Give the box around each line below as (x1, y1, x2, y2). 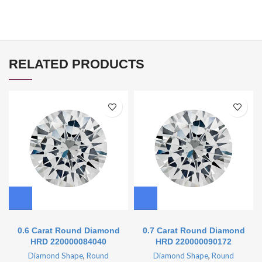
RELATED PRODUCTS (9, 57, 144, 72)
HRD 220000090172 (156, 237, 232, 247)
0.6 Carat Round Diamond (17, 226, 120, 236)
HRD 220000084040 (30, 237, 106, 247)
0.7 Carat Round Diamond (142, 226, 245, 236)
